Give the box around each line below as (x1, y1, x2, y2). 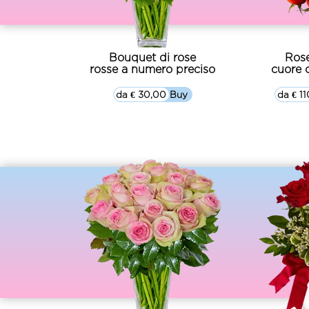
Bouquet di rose (109, 51, 197, 63)
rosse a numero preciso (90, 63, 216, 75)
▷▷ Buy (153, 89, 188, 99)
